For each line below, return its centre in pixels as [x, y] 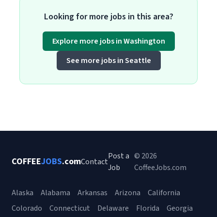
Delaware [113, 208]
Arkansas [93, 193]
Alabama [55, 193]
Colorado [27, 208]
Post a [119, 156]
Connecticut [70, 208]
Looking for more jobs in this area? [108, 17]
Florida [148, 208]
